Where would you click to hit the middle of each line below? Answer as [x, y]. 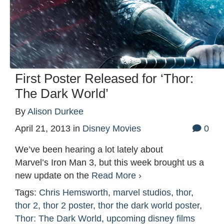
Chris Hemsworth [73, 193]
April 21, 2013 [43, 129]
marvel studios [142, 193]
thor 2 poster [68, 206]
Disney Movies [112, 129]
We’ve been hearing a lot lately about [89, 150]
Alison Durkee [55, 112]
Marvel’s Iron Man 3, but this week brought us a [109, 163]
